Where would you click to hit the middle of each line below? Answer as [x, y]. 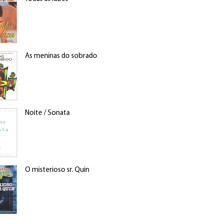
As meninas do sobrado [61, 56]
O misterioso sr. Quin [57, 170]
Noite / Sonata [47, 113]
